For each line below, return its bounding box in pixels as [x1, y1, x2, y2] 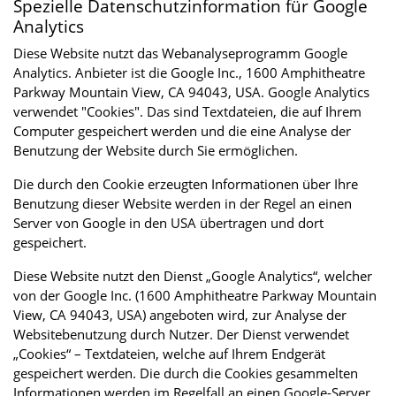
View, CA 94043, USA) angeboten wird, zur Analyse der [13, 305, 346, 324]
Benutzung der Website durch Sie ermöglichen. [13, 141, 298, 159]
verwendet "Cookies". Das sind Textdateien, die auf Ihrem [13, 102, 362, 120]
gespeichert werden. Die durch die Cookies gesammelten [13, 363, 358, 382]
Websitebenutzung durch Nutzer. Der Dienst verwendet [13, 324, 349, 343]
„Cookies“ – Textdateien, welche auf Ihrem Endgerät [13, 344, 325, 362]
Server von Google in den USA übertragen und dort [13, 213, 324, 232]
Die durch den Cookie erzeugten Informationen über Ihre [13, 174, 358, 193]
